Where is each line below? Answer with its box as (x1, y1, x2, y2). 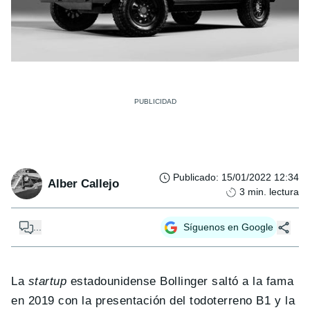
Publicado (173, 172, 216, 183)
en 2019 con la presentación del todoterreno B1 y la (11, 294, 295, 308)
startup (28, 275, 67, 289)
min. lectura (248, 186, 299, 198)
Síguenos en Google (183, 221, 273, 233)
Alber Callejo (48, 176, 119, 190)
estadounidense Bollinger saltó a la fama (66, 275, 294, 289)
